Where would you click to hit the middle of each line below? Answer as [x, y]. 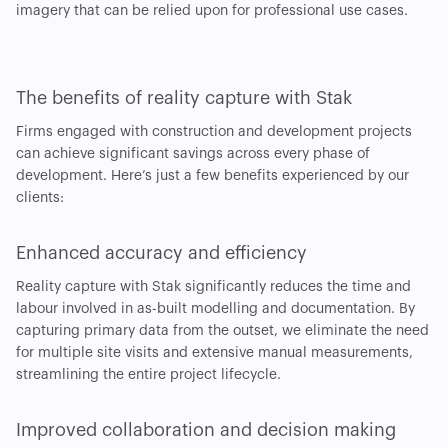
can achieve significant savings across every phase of [193, 154]
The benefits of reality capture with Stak [184, 98]
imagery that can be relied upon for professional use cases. [212, 11]
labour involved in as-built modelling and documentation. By [215, 309]
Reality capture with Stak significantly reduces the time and [213, 287]
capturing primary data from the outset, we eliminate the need [222, 331]
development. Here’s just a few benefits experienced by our [212, 176]
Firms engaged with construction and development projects [214, 132]
